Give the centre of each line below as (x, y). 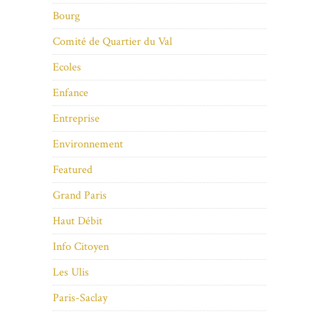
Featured (73, 170)
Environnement (88, 145)
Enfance (70, 93)
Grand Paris (80, 196)
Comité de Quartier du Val (113, 42)
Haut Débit (78, 221)
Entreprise (76, 119)
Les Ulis (71, 273)
